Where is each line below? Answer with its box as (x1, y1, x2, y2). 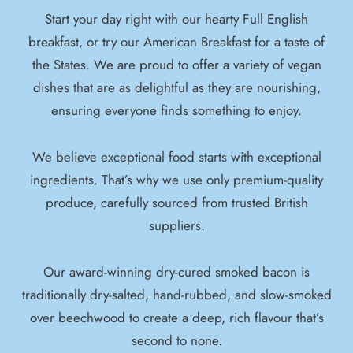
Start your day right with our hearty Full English (45, 9, 308, 29)
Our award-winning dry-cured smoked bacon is (43, 262, 310, 281)
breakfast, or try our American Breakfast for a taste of (28, 32, 325, 52)
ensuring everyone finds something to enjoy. (51, 101, 302, 121)
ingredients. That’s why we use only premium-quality (30, 169, 323, 189)
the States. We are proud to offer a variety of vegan (32, 55, 321, 75)
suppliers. (148, 215, 205, 235)
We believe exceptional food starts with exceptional (32, 147, 321, 166)
